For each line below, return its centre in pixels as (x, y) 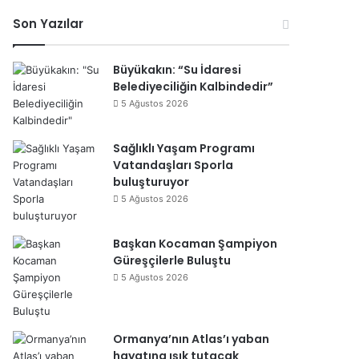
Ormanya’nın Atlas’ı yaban (191, 339)
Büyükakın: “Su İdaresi (177, 70)
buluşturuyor (151, 182)
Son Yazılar (48, 24)
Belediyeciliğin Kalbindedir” (193, 87)
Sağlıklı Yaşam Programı (184, 148)
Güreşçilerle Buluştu (172, 260)
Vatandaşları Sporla (173, 165)
